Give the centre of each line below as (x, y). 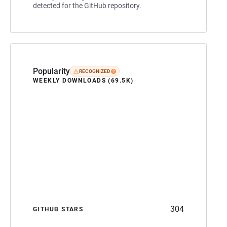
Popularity (51, 71)
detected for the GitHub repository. (87, 5)
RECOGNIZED (95, 71)
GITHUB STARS (58, 209)
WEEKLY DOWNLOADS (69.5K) (83, 80)
